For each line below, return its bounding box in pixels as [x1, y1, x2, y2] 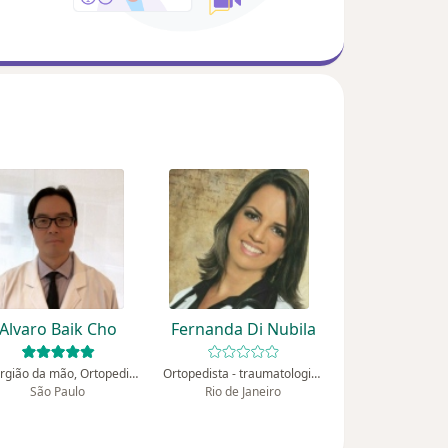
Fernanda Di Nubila [170, 318, 316, 341]
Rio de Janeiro [205, 383, 282, 401]
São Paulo [30, 383, 86, 401]
